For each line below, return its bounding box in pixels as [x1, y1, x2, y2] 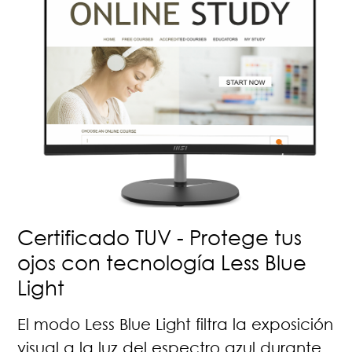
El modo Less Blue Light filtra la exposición [17, 313, 334, 333]
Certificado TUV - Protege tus [17, 224, 302, 250]
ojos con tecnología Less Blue [17, 249, 307, 275]
